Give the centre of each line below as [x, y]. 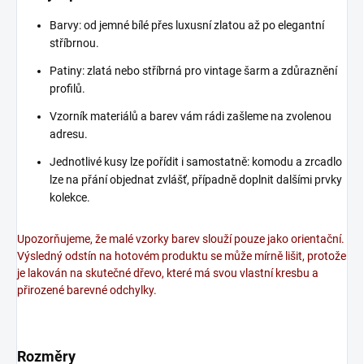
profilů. [67, 89]
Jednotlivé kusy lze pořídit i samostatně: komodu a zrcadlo [196, 162]
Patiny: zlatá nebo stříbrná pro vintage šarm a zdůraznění [193, 71]
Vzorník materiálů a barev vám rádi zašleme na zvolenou [191, 116]
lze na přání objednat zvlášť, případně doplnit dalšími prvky [196, 180]
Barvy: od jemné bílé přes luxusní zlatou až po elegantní [187, 25]
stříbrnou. [74, 43]
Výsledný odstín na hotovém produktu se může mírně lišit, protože [182, 256]
